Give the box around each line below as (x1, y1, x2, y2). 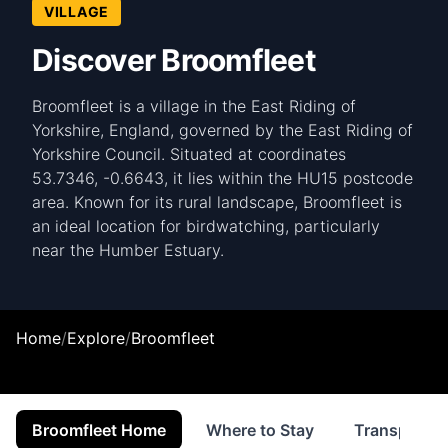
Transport (354, 420, 430, 441)
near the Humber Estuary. (32, 240, 224, 261)
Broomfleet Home (32, 420, 166, 441)
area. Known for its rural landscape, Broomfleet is (32, 192, 402, 213)
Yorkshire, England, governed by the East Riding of (32, 120, 413, 141)
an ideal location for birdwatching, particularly (32, 216, 380, 237)
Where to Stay (206, 420, 314, 441)
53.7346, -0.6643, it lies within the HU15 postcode (32, 168, 413, 189)
